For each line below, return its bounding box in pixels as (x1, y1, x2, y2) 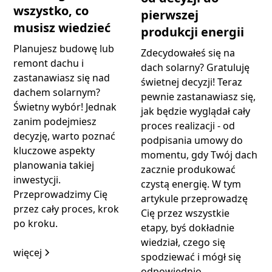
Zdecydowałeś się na (141, 46, 235, 59)
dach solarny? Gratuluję (141, 60, 250, 74)
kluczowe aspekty (13, 143, 95, 157)
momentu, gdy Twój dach (141, 148, 257, 161)
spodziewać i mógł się (141, 250, 241, 263)
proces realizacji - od (141, 118, 235, 132)
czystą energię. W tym (141, 177, 241, 191)
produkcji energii (141, 23, 244, 40)
